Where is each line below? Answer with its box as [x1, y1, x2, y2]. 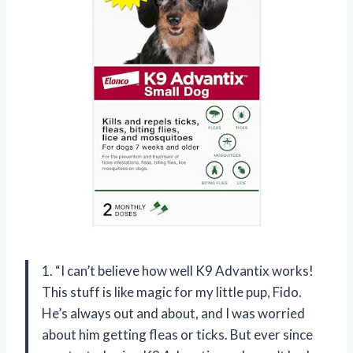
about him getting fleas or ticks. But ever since [42, 325, 313, 343]
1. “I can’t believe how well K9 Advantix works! [42, 262, 314, 279]
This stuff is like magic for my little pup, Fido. [42, 283, 302, 300]
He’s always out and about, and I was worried [42, 304, 305, 321]
